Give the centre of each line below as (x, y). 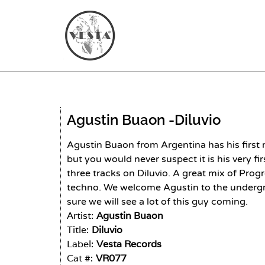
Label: (80, 244)
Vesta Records (129, 244)
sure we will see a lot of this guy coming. (157, 202)
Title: (78, 230)
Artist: (80, 216)
